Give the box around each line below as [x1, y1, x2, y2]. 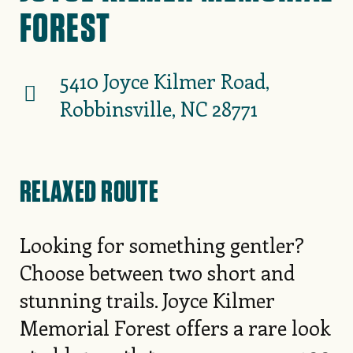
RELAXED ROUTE [19, 172, 159, 209]
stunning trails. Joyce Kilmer [19, 285, 275, 314]
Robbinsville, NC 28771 [59, 95, 258, 123]
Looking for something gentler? [19, 230, 304, 258]
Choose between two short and [19, 258, 295, 286]
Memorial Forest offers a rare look [19, 313, 330, 341]
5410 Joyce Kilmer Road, [59, 67, 269, 95]
